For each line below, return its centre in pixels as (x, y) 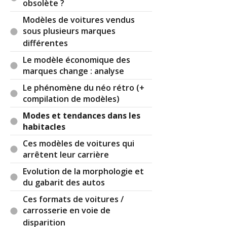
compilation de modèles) (71, 99)
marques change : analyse (74, 71)
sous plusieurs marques (69, 31)
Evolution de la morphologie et (84, 171)
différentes (46, 43)
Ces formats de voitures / (73, 199)
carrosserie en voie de (67, 211)
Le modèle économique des (77, 60)
